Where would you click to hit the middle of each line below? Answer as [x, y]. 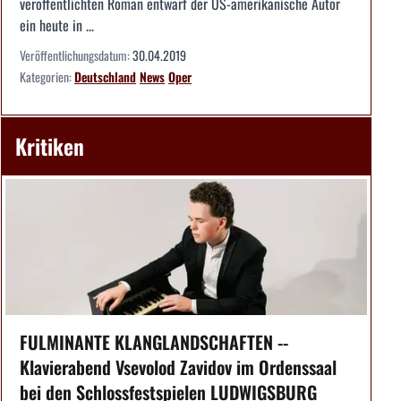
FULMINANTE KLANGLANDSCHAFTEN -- [154, 341]
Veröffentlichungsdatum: [76, 55]
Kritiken [50, 146]
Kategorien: [47, 77]
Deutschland [105, 77]
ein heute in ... [57, 26]
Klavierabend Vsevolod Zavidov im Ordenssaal [178, 367]
